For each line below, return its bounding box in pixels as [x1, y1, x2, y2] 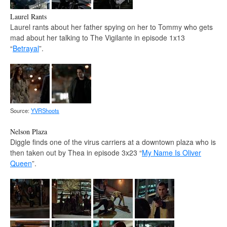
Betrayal [13, 43, 39, 53]
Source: [10, 106, 31, 115]
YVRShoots [31, 106, 59, 115]
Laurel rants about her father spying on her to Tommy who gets [10, 21, 213, 32]
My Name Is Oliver [142, 147, 201, 158]
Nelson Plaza [10, 126, 47, 136]
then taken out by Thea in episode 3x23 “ [10, 147, 142, 158]
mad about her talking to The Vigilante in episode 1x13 [10, 32, 185, 43]
